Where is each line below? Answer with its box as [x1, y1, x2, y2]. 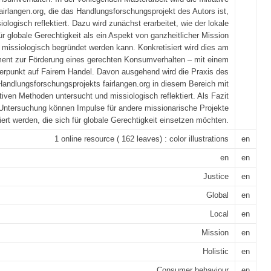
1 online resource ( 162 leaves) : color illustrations [54, 134, 229, 143]
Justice [203, 172, 229, 181]
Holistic [203, 247, 229, 256]
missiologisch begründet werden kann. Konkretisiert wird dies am [2, 43, 229, 52]
